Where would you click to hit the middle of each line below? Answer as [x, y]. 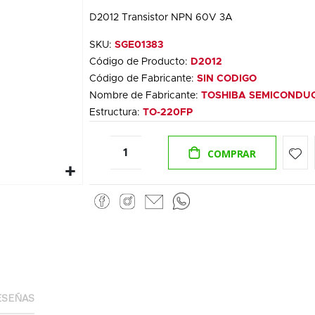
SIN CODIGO [226, 79]
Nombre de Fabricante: [145, 96]
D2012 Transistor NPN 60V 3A [161, 18]
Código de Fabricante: [143, 79]
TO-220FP [167, 113]
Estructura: [116, 113]
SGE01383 [139, 45]
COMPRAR [232, 154]
